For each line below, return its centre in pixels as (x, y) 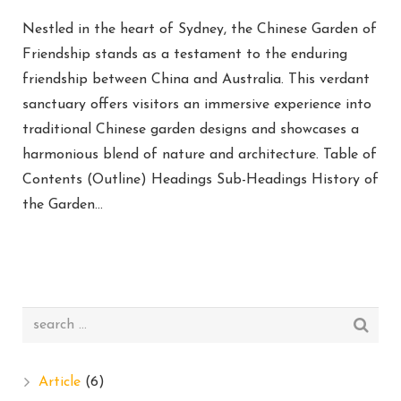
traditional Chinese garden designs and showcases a (191, 130)
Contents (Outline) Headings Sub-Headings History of (200, 180)
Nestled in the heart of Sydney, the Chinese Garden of (200, 30)
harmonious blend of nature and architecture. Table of (200, 155)
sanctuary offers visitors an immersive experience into (197, 105)
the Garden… (63, 205)
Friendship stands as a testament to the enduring (185, 55)
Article (60, 382)
